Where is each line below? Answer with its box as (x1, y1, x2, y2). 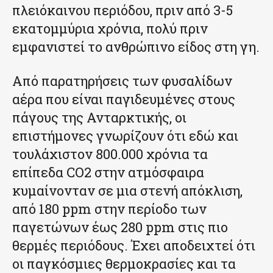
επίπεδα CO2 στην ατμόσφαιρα (12, 163, 204, 182)
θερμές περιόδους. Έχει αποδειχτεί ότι (12, 236, 255, 255)
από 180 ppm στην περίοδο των (12, 200, 207, 218)
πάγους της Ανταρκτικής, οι (12, 108, 186, 127)
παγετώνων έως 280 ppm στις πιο (12, 218, 228, 236)
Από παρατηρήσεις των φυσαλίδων (12, 72, 232, 90)
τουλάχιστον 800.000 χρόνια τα (12, 145, 208, 163)
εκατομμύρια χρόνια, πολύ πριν (12, 19, 208, 38)
